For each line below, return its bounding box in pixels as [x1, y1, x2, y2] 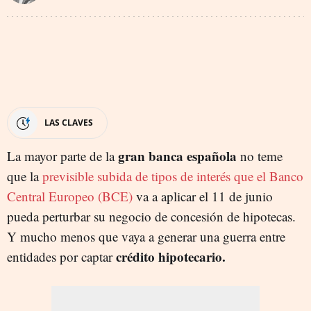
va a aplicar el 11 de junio [136, 187, 273, 205]
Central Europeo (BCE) [7, 187, 136, 205]
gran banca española [118, 146, 240, 165]
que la [7, 167, 42, 185]
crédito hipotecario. [116, 246, 226, 266]
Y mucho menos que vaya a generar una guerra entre [7, 227, 285, 245]
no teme [240, 146, 283, 165]
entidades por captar [7, 247, 116, 265]
